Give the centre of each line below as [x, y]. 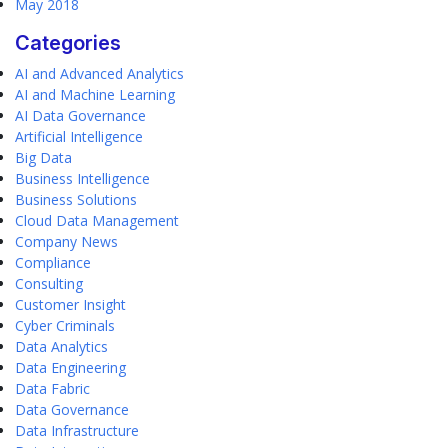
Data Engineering [70, 367]
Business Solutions [76, 199]
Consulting [49, 283]
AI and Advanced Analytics [99, 73]
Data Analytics [61, 346]
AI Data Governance [80, 115]
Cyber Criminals [65, 325]
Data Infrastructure [77, 430]
